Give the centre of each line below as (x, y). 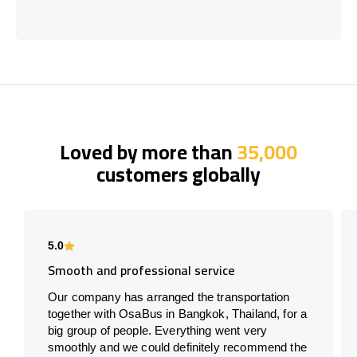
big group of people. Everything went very (158, 330)
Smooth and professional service (141, 270)
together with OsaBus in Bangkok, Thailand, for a (178, 313)
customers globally (178, 174)
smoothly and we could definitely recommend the (177, 347)
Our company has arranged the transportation (169, 296)
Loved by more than (148, 151)
